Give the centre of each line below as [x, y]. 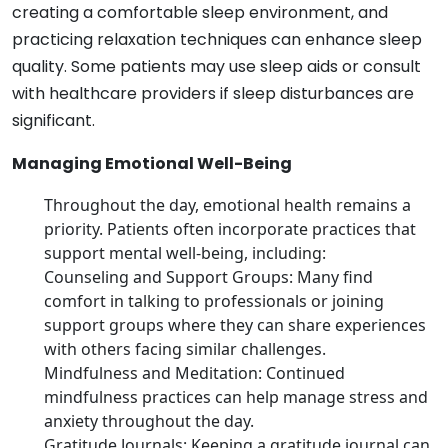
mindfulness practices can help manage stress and [236, 396]
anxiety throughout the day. [149, 420]
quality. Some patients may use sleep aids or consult [216, 66]
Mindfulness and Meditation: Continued [194, 372]
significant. [53, 120]
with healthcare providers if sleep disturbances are [213, 93]
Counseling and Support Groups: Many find [208, 276]
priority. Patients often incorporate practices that [230, 228]
